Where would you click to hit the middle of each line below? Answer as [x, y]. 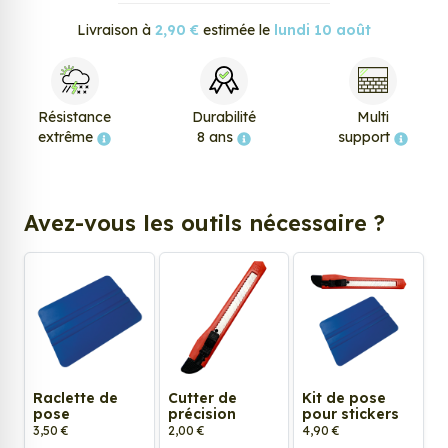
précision [201, 413]
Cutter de [202, 397]
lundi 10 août [322, 30]
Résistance [75, 117]
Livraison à [116, 30]
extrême [68, 137]
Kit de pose [344, 397]
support [366, 137]
